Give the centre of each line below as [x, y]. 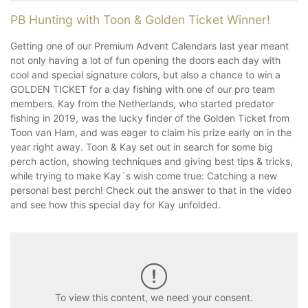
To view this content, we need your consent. [154, 298]
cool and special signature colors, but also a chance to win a [145, 74]
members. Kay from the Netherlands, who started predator [142, 103]
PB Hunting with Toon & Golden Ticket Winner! [142, 19]
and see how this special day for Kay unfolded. [115, 204]
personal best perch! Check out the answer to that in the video [151, 190]
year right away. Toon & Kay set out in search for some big [142, 146]
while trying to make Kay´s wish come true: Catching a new [144, 175]
